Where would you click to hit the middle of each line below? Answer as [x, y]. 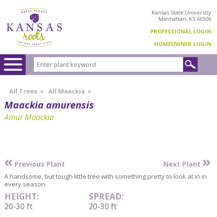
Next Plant [183, 164]
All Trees [23, 91]
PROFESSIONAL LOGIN [181, 31]
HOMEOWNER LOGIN [183, 44]
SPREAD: [106, 196]
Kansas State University [181, 12]
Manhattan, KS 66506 [185, 18]
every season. [25, 184]
